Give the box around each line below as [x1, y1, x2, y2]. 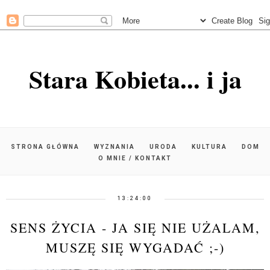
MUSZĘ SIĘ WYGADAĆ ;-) [45, 239, 225, 256]
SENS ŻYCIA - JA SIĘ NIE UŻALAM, [10, 219, 260, 236]
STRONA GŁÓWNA [10, 143, 80, 150]
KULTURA [191, 143, 227, 150]
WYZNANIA [93, 143, 135, 150]
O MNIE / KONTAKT [98, 155, 172, 162]
